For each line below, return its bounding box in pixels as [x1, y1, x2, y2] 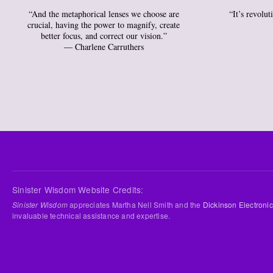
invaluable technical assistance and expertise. [12, 210, 171, 221]
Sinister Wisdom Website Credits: [12, 183, 144, 196]
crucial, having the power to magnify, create [27, 18, 180, 30]
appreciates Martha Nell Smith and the [68, 199, 203, 210]
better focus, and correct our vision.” [40, 29, 167, 41]
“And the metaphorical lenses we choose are [28, 7, 179, 19]
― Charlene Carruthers [63, 40, 144, 52]
